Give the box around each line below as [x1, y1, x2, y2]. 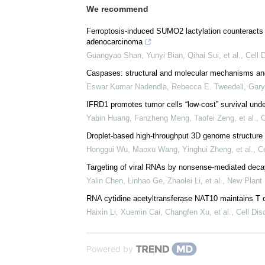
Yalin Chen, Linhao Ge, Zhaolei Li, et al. [86, 235, 222, 245]
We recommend [86, 63, 148, 73]
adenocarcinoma [86, 96, 143, 106]
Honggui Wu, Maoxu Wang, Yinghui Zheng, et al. [86, 204, 253, 214]
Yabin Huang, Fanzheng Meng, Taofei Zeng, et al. [86, 173, 256, 182]
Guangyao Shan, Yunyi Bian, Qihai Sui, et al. [86, 110, 241, 119]
